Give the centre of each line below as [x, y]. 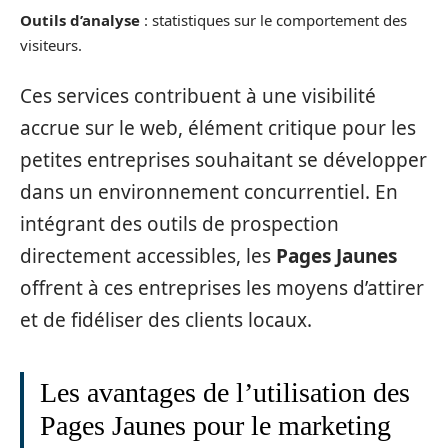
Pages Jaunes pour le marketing [215, 425]
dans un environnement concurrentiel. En [209, 192]
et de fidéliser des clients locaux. [166, 320]
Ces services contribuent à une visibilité [198, 96]
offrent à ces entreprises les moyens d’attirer [222, 288]
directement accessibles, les [148, 256]
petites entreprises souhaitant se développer [223, 160]
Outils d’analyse [80, 19]
